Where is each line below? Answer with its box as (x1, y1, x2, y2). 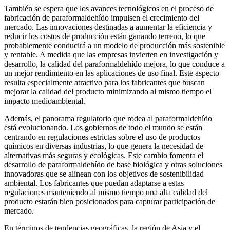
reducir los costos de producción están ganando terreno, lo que (4, 32, 205, 41)
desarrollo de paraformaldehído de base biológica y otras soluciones (4, 160, 222, 169)
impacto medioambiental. (4, 97, 85, 106)
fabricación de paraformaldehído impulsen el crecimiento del (4, 13, 199, 23)
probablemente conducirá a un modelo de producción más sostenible (4, 41, 225, 50)
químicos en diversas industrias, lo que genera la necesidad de (4, 142, 203, 151)
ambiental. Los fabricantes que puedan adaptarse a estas (4, 179, 184, 188)
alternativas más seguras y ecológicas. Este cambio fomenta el (4, 151, 203, 160)
